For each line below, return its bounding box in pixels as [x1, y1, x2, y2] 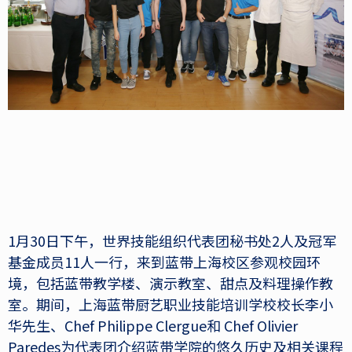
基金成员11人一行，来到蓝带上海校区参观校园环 [8, 251, 321, 272]
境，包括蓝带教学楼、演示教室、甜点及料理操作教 [8, 273, 333, 293]
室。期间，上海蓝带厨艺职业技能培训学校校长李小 [8, 294, 333, 314]
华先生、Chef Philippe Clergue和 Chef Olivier [8, 315, 298, 335]
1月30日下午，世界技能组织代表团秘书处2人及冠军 [8, 230, 336, 251]
